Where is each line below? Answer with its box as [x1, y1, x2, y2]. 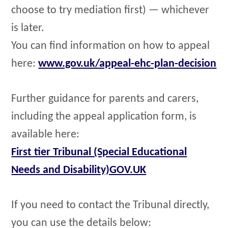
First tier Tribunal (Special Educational [11, 146, 187, 158]
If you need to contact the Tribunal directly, [11, 199, 210, 211]
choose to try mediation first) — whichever [11, 5, 210, 17]
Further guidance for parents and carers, [11, 93, 199, 105]
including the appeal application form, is [11, 110, 197, 123]
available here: [11, 128, 80, 140]
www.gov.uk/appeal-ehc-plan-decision [38, 58, 217, 70]
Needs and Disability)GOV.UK [11, 164, 147, 176]
